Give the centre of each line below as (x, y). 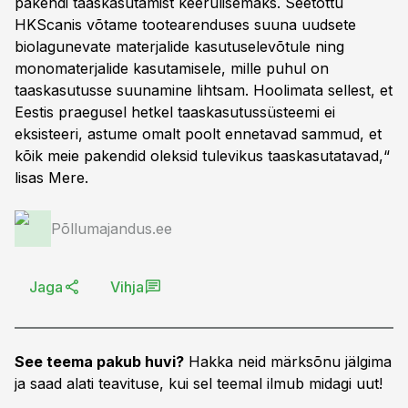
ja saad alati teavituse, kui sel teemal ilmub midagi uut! (199, 383)
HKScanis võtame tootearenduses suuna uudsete (185, 25)
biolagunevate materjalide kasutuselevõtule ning (179, 46)
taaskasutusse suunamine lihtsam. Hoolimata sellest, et (204, 90)
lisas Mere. (51, 178)
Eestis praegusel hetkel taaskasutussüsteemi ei (175, 112)
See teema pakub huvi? (99, 362)
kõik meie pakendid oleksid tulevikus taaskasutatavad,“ (202, 156)
